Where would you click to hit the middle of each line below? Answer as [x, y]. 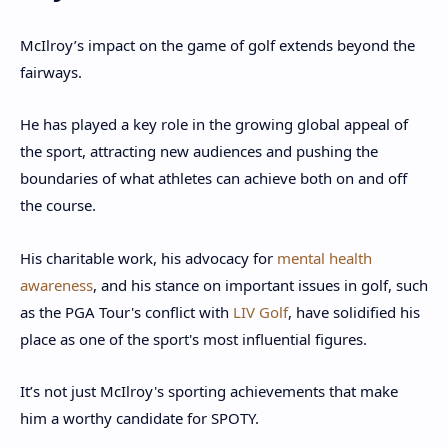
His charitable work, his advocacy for [148, 257]
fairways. [53, 71]
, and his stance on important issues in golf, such [260, 284]
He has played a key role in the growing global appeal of [214, 124]
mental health [324, 257]
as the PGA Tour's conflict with [126, 311]
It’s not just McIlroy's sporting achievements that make [209, 391]
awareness [56, 284]
